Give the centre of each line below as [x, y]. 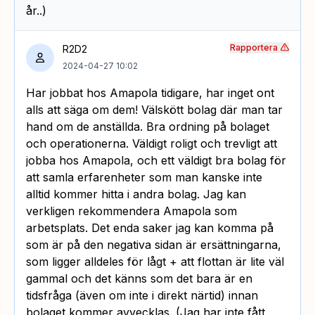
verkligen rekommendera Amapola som [131, 211]
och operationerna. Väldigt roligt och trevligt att [152, 143]
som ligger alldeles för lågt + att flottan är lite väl [155, 261]
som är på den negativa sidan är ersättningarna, [154, 244]
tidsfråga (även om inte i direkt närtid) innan [142, 295]
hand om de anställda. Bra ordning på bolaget [148, 126]
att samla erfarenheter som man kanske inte [144, 177]
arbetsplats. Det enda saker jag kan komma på [150, 227]
